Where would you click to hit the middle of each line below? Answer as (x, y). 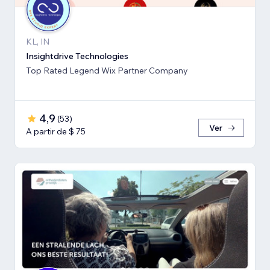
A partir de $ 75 (56, 132)
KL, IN (38, 42)
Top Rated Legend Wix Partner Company (107, 71)
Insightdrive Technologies (77, 56)
